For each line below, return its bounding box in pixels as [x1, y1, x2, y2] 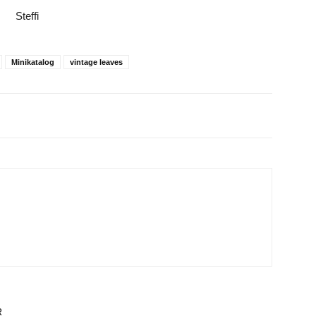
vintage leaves [70, 58, 123, 66]
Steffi [15, 10, 39, 22]
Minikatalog [11, 58, 54, 66]
